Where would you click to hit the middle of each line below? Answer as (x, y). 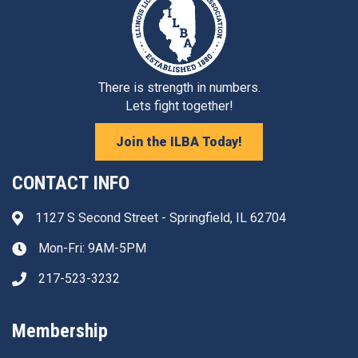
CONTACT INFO (71, 183)
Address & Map (55, 219)
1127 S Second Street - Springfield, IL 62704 (161, 217)
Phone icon (42, 280)
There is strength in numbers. (179, 87)
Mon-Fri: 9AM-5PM (92, 248)
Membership (60, 330)
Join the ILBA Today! (179, 141)
